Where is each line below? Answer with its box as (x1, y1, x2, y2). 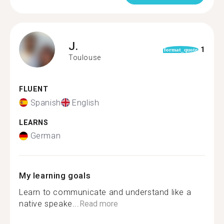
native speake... (19, 199, 79, 208)
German (30, 131, 61, 140)
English (72, 97, 99, 107)
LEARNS (19, 118, 48, 127)
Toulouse (68, 53, 101, 61)
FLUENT (19, 85, 48, 93)
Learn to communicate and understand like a (19, 187, 191, 197)
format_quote (163, 46, 197, 52)
